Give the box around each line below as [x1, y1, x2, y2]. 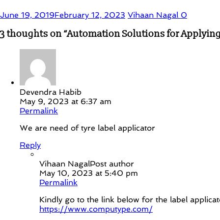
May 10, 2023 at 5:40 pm [39, 168, 138, 178]
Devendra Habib [20, 87, 82, 97]
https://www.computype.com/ [39, 204, 153, 214]
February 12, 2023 [55, 10, 125, 20]
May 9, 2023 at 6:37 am [20, 97, 111, 107]
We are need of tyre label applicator [20, 123, 155, 133]
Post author [90, 159, 134, 169]
